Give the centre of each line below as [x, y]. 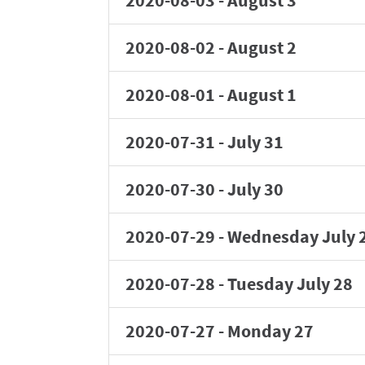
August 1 [262, 95]
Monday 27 [270, 331]
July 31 [255, 142]
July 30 [255, 189]
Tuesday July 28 [290, 284]
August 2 [262, 47]
